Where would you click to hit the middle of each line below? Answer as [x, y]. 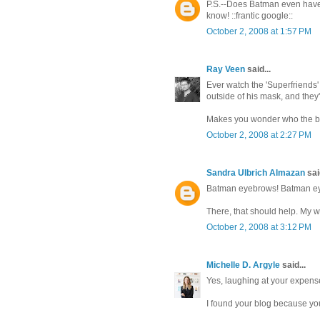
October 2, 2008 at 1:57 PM [259, 32]
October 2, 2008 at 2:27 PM [259, 135]
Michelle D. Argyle [243, 265]
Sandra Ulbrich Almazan [256, 173]
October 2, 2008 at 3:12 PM [259, 227]
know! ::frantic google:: [250, 16]
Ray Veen [226, 70]
